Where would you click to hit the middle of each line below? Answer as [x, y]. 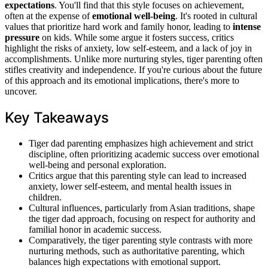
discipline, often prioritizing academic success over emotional [144, 154]
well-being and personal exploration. [98, 165]
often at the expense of [48, 16]
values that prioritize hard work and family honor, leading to [119, 26]
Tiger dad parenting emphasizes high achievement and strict [141, 143]
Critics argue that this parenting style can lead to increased [138, 175]
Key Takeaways [57, 117]
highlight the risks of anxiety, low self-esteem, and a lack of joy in [128, 48]
